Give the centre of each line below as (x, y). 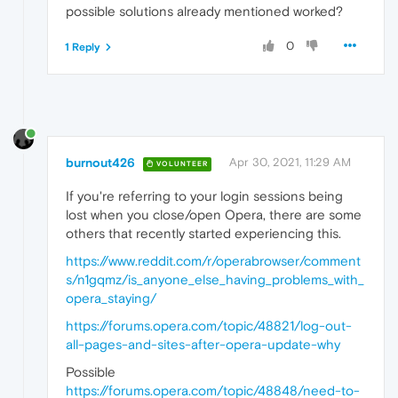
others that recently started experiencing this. (203, 234)
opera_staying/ (111, 298)
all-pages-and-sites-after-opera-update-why (203, 345)
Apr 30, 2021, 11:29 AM (290, 163)
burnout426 (100, 163)
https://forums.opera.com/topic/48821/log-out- (209, 326)
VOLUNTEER (181, 163)
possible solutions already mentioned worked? (204, 11)
